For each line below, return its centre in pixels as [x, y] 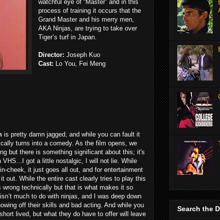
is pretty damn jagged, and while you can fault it [71, 134]
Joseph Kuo [82, 55]
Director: [51, 55]
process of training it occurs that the [90, 10]
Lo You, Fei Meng [80, 63]
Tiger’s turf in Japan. [68, 37]
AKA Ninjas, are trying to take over [88, 28]
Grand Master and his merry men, [86, 19]
